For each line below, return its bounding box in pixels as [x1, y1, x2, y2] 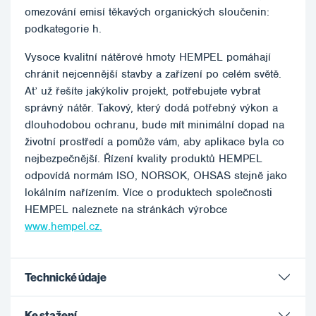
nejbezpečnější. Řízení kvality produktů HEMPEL [25, 152, 262, 166]
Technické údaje [25, 270, 107, 284]
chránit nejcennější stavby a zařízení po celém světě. [25, 67, 281, 82]
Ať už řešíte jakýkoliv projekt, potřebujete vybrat [25, 84, 260, 99]
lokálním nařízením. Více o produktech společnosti [25, 186, 272, 200]
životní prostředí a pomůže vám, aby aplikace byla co [25, 135, 284, 150]
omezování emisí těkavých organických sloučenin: [25, 5, 269, 20]
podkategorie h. [25, 22, 102, 37]
